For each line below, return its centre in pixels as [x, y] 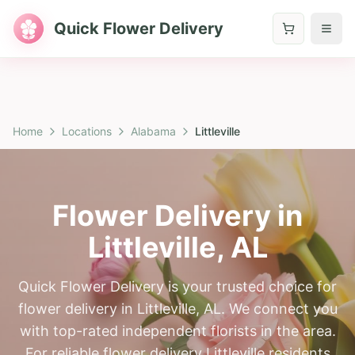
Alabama [153, 131]
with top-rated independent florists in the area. [177, 331]
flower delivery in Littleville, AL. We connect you [177, 309]
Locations [87, 131]
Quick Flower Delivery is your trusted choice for [177, 286]
